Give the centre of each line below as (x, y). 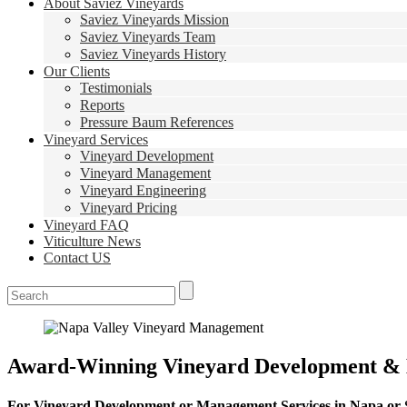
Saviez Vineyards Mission (154, 20)
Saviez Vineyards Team (148, 37)
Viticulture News (92, 241)
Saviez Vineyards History (153, 54)
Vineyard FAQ (86, 225)
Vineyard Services (96, 139)
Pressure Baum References (157, 122)
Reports (102, 105)
